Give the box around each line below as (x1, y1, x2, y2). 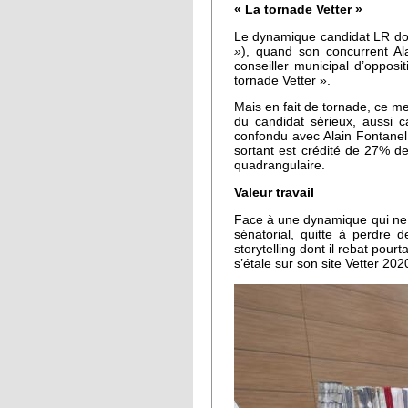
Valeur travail (234, 186, 318, 200)
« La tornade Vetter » (234, 2, 362, 16)
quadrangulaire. (234, 158, 329, 173)
